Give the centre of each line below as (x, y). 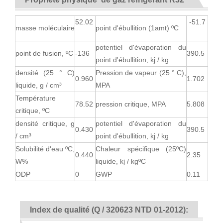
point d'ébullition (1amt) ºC (140, 28)
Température (36, 98)
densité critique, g (45, 124)
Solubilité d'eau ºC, (45, 149)
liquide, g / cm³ (40, 85)
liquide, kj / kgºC (121, 162)
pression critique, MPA (131, 104)
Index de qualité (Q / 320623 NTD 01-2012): (109, 210)
